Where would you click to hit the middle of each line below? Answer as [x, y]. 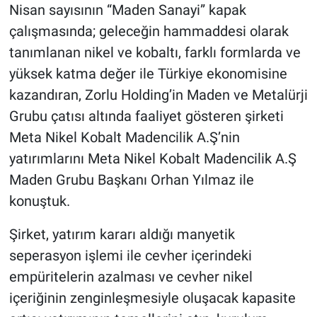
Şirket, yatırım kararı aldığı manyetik [122, 234]
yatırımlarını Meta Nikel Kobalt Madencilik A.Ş [152, 158]
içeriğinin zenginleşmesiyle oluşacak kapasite [152, 298]
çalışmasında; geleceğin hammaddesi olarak [149, 31]
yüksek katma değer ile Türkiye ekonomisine [148, 73]
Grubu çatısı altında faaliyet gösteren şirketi [146, 116]
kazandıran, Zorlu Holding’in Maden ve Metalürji [158, 94]
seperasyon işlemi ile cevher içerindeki [130, 255]
